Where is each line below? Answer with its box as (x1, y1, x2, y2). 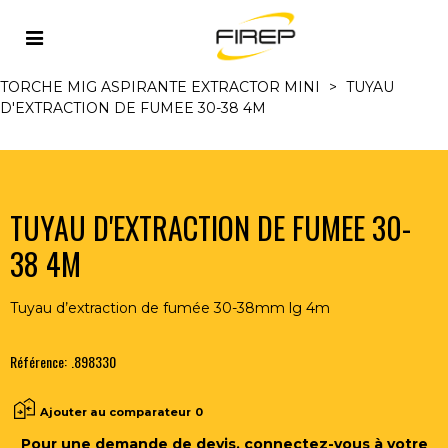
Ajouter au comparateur (40, 404, 191, 419)
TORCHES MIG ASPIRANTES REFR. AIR (131, 57, 414, 75)
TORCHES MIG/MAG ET (172, 36, 340, 54)
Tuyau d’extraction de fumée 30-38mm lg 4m (10, 299, 330, 317)
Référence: (10, 351, 67, 372)
